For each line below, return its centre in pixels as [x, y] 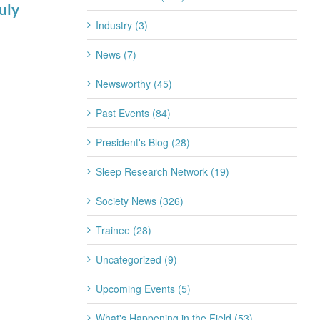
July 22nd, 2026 [228, 28]
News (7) [116, 54]
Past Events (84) [133, 113]
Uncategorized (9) [136, 259]
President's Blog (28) [142, 142]
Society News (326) [139, 201]
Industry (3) [121, 25]
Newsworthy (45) [134, 84]
